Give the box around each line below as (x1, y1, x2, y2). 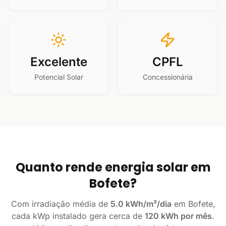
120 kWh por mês (145, 211, 212, 221)
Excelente (30, 54, 87, 69)
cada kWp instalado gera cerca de (12, 211, 145, 221)
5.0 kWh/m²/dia (110, 199, 172, 209)
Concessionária (142, 73, 193, 81)
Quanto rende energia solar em (15, 159, 211, 176)
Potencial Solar (34, 73, 83, 81)
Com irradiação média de (11, 199, 110, 209)
